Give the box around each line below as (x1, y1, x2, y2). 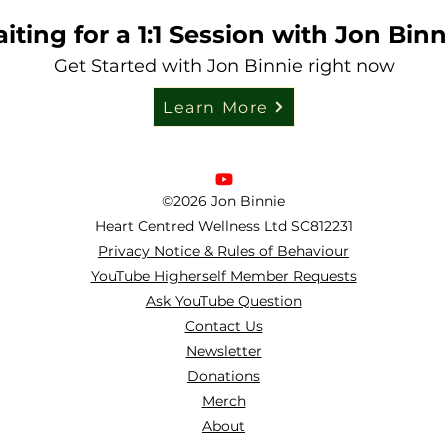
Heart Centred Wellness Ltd (94, 217, 291, 235)
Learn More (163, 97, 269, 117)
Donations (187, 367, 260, 385)
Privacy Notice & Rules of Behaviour (98, 242, 349, 260)
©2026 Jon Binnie (162, 192, 285, 210)
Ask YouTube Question (145, 292, 302, 310)
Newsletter (185, 342, 262, 360)
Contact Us (184, 317, 263, 335)
